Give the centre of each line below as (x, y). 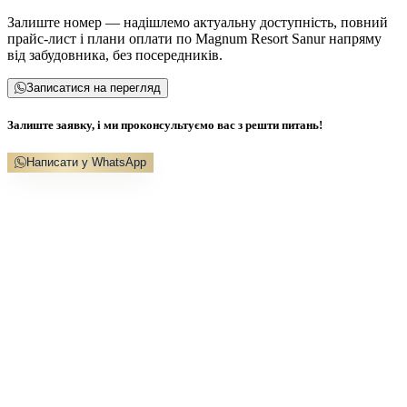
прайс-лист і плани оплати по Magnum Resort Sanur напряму (194, 38)
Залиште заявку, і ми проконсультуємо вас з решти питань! (165, 124)
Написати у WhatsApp (87, 163)
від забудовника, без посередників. (115, 55)
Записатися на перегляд (94, 87)
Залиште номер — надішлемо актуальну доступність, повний (198, 22)
